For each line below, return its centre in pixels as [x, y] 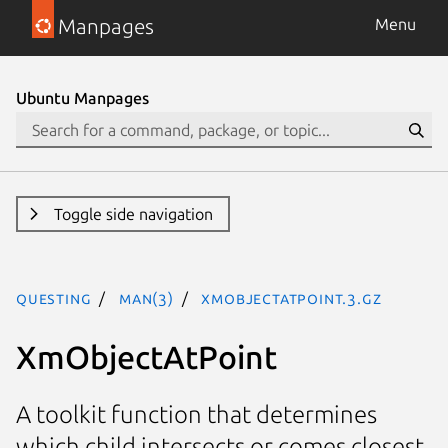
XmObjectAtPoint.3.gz [291, 298]
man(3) [146, 298]
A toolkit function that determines [196, 415]
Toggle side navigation [133, 214]
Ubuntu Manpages [82, 98]
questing [54, 298]
